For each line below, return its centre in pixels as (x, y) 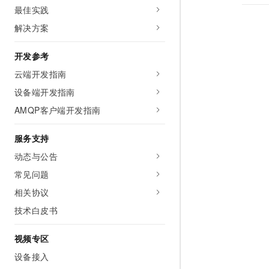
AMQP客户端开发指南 (58, 110)
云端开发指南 (41, 74)
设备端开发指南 (45, 92)
